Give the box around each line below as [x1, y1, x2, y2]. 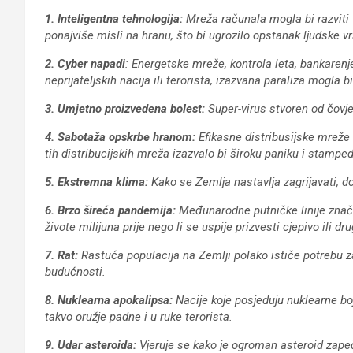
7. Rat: [45, 248, 81, 262]
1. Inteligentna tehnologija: [45, 12, 186, 26]
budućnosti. [45, 265, 106, 279]
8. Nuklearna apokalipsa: [45, 293, 173, 307]
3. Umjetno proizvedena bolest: [45, 102, 205, 116]
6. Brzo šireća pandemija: [45, 203, 176, 217]
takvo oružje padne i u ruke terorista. [45, 310, 232, 324]
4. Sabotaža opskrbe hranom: [45, 130, 195, 144]
